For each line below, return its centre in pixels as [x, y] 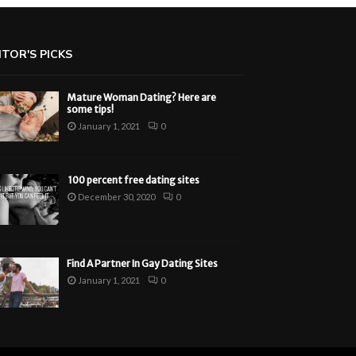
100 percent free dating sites [133, 180]
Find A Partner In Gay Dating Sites [143, 263]
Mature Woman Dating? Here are [142, 97]
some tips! [91, 109]
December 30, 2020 [117, 197]
